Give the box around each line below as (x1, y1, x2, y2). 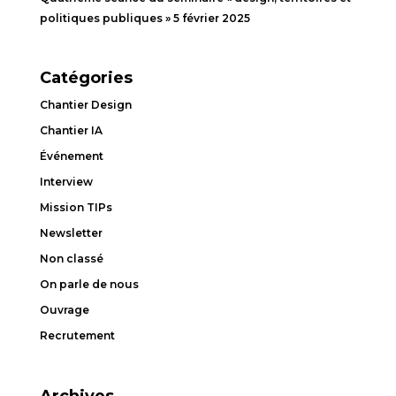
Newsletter (39, 226, 103, 240)
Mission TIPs (39, 201, 112, 215)
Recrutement (39, 329, 115, 343)
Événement (39, 149, 103, 164)
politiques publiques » (39, 11, 171, 26)
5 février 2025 (172, 11, 250, 26)
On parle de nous (39, 278, 139, 292)
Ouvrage (39, 303, 89, 317)
